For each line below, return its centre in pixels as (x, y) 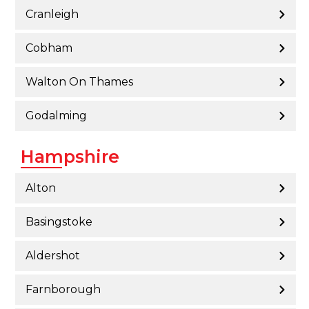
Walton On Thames (79, 82)
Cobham (49, 48)
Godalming (56, 116)
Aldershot (53, 256)
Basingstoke (59, 222)
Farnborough (63, 290)
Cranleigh (52, 14)
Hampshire (70, 157)
